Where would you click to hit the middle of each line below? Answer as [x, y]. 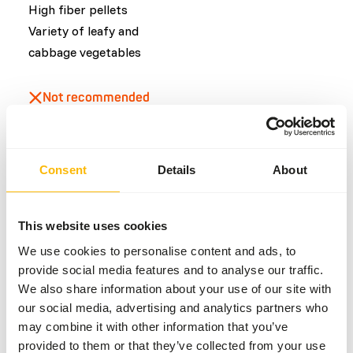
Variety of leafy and [84, 31]
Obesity [70, 272]
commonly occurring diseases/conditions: [146, 239]
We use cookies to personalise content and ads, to [157, 251]
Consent [63, 170]
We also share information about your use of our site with [175, 288]
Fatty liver [77, 294]
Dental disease [89, 316]
